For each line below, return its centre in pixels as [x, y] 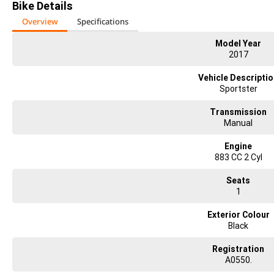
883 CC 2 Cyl [238, 157]
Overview [40, 21]
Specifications [103, 21]
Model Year [239, 43]
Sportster [238, 89]
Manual [239, 123]
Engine [239, 146]
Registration [239, 249]
